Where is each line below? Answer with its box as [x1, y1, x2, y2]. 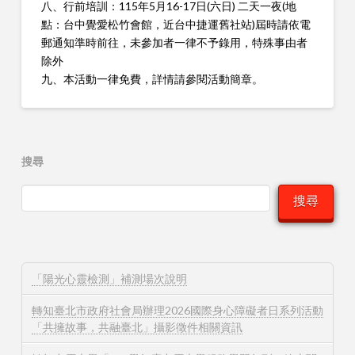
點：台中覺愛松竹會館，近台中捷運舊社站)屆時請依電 [40, 17, 311, 31]
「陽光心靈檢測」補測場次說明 [31, 272, 187, 285]
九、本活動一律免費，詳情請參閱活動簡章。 [40, 71, 263, 86]
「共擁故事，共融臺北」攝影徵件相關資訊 [31, 320, 242, 334]
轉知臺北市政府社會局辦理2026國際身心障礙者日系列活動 [31, 303, 323, 318]
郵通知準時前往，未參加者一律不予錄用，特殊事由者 [40, 35, 307, 49]
